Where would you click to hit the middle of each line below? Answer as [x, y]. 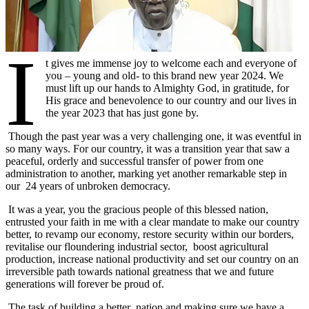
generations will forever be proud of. [85, 284]
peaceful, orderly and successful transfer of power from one [134, 161]
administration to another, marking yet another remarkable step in [146, 173]
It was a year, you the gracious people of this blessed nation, [137, 209]
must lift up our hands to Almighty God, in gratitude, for [168, 88]
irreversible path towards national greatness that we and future [140, 271]
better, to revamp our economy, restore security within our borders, [150, 234]
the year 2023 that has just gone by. [122, 113]
